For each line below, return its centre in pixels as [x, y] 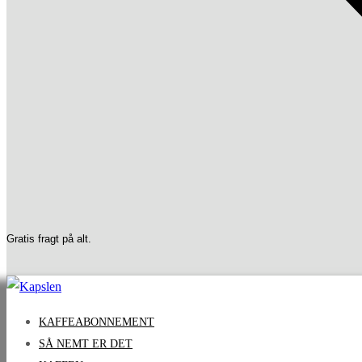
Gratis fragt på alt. [49, 238]
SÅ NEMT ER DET [86, 343]
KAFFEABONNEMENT [97, 322]
